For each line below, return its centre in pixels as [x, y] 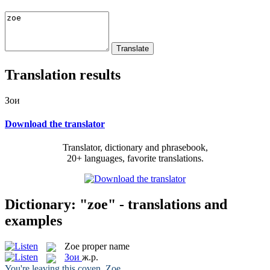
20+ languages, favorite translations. [135, 159]
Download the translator [55, 124]
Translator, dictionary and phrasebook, [135, 148]
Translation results [63, 74]
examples [33, 220]
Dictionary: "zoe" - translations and [116, 204]
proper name [106, 246]
